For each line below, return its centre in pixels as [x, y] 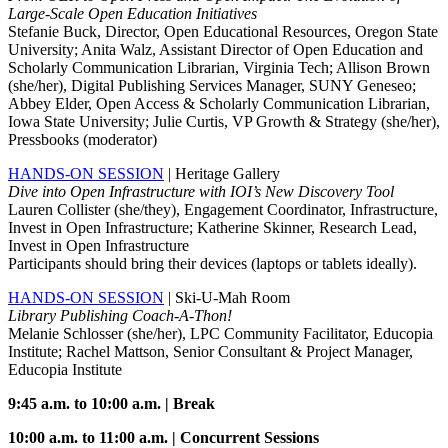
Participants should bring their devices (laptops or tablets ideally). [212, 264]
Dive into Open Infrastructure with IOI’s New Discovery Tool [201, 192]
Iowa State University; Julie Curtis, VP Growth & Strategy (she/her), [224, 122]
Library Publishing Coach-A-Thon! [120, 316]
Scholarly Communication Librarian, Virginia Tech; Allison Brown [219, 68]
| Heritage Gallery [222, 174]
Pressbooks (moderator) [82, 140]
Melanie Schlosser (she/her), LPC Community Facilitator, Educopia [220, 334]
